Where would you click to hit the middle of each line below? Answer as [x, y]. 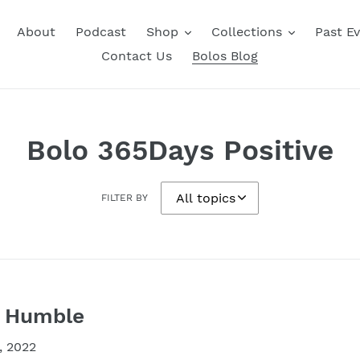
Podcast [100, 32]
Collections [246, 32]
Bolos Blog [225, 56]
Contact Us [137, 56]
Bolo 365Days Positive [180, 150]
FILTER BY [125, 198]
